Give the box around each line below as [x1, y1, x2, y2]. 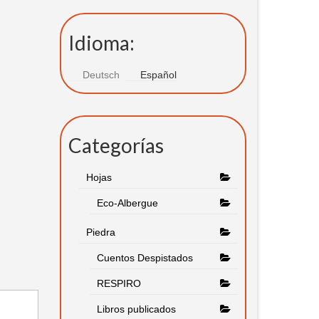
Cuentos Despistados [96, 252, 193, 264]
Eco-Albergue [96, 197, 158, 209]
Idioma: [68, 31, 135, 56]
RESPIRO [96, 278, 141, 290]
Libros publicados [96, 303, 176, 315]
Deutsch [82, 69, 120, 81]
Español [140, 69, 177, 81]
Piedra [85, 226, 115, 239]
